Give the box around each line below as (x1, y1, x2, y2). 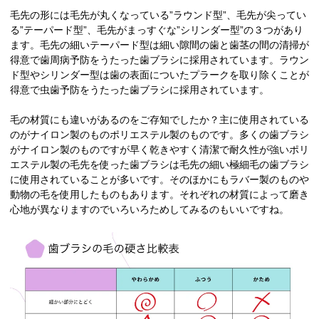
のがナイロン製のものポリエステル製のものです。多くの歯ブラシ (10, 129, 309, 141)
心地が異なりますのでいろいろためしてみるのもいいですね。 (10, 204, 289, 216)
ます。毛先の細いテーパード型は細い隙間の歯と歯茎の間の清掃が (10, 39, 309, 51)
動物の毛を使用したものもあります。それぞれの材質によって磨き (10, 189, 309, 201)
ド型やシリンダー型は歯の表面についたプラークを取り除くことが (10, 69, 309, 81)
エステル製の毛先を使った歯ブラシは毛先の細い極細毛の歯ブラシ (10, 159, 309, 171)
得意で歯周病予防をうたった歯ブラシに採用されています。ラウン (10, 54, 309, 66)
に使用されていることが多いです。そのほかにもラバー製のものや (10, 174, 309, 186)
